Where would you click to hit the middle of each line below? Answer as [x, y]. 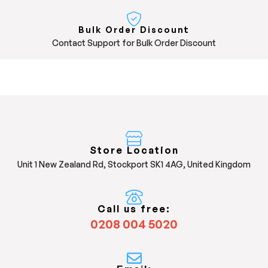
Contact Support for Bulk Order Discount [134, 43]
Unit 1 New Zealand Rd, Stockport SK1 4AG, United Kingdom [134, 165]
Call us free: [134, 209]
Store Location [134, 150]
